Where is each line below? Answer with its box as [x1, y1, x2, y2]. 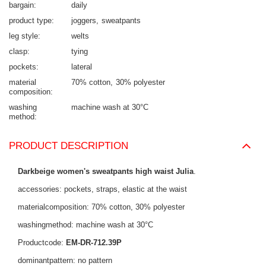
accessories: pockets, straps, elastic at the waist [18, 185, 187, 194]
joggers [71, 16, 96, 26]
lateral [71, 62, 92, 72]
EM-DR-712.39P [66, 238, 122, 248]
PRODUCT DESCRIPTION [9, 140, 128, 152]
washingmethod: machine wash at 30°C [18, 220, 153, 230]
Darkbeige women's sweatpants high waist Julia [18, 167, 194, 176]
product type [9, 16, 52, 26]
